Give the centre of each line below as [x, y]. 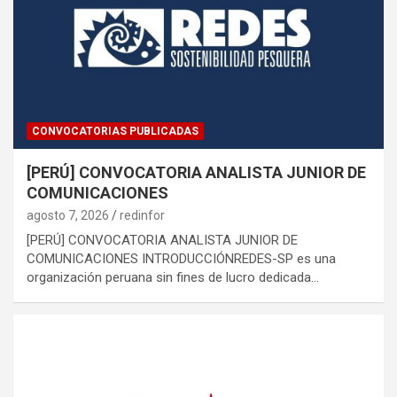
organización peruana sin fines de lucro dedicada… [173, 277]
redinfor [142, 215]
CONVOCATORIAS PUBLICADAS [115, 131]
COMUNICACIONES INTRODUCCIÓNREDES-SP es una [181, 258]
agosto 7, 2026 [68, 215]
